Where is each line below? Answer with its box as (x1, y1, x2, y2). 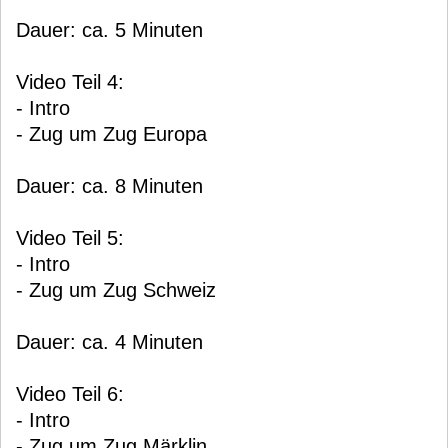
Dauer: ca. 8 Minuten (16, 175, 203, 197)
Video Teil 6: (16, 383, 124, 405)
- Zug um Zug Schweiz (16, 279, 216, 301)
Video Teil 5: (16, 227, 124, 249)
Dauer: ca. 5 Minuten (16, 19, 203, 41)
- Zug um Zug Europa (16, 123, 207, 145)
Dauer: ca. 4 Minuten (16, 331, 203, 353)
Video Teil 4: (16, 71, 124, 93)
